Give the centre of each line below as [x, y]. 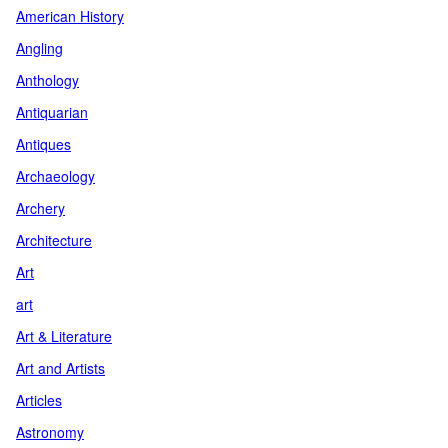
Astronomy [50, 432]
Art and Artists [60, 368]
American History [70, 16]
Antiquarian [52, 112]
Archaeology [55, 176]
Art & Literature [64, 336]
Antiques [43, 144]
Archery [40, 208]
